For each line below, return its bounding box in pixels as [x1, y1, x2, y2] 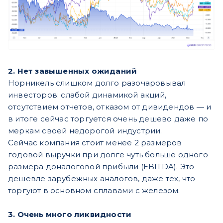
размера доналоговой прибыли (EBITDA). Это [8, 161, 195, 171]
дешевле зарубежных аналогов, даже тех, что [8, 173, 196, 183]
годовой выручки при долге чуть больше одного [8, 149, 208, 159]
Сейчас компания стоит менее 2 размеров [8, 137, 182, 147]
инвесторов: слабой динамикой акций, [8, 90, 167, 100]
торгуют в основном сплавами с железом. [8, 185, 180, 195]
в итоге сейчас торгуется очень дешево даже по [8, 113, 209, 123]
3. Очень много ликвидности [8, 209, 132, 219]
